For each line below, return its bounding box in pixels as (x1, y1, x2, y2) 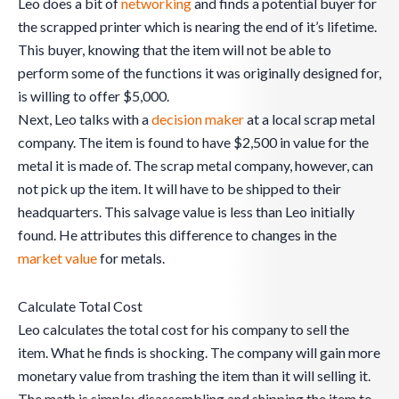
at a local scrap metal (244, 110, 375, 128)
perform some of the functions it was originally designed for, (18, 64, 381, 82)
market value (18, 249, 97, 267)
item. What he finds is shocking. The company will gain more (18, 344, 380, 362)
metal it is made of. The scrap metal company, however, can (18, 157, 373, 175)
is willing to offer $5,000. (18, 87, 169, 105)
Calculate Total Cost (18, 297, 142, 315)
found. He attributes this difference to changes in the (18, 226, 337, 244)
